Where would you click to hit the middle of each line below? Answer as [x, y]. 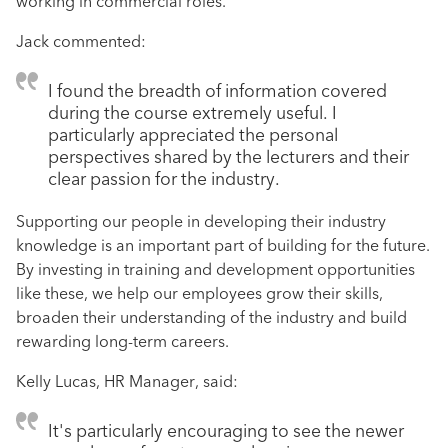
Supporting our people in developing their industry [201, 222]
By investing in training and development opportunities [215, 270]
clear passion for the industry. [164, 179]
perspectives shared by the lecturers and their [228, 157]
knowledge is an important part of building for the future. [223, 246]
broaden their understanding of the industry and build [211, 318]
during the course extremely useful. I [192, 113]
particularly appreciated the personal [193, 135]
